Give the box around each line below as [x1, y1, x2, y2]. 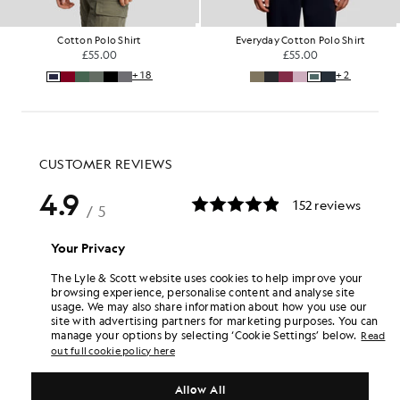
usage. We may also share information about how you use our [51, 298, 368, 313]
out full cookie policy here [51, 344, 175, 358]
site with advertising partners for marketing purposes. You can [51, 312, 379, 328]
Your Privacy [51, 238, 126, 255]
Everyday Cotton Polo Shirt [235, 33, 366, 47]
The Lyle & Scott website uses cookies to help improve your [51, 270, 363, 285]
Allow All [174, 381, 226, 396]
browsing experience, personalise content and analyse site [51, 284, 355, 299]
